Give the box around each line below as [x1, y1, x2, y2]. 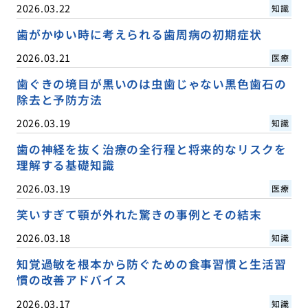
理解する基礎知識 [16, 157, 115, 174]
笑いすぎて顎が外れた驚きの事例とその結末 [16, 206, 262, 223]
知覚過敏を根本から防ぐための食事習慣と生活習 [16, 256, 287, 273]
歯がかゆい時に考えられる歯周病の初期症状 [16, 26, 262, 43]
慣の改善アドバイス [16, 272, 127, 289]
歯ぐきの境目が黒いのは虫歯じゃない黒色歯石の [16, 76, 287, 93]
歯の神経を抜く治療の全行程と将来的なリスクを [16, 141, 287, 158]
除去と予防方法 [16, 91, 102, 109]
